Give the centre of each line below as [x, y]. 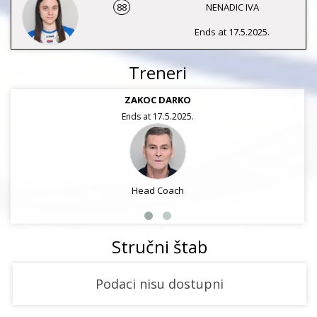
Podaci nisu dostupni [160, 284]
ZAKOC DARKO [157, 100]
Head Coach [157, 190]
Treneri [157, 73]
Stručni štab [160, 247]
